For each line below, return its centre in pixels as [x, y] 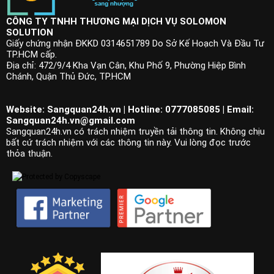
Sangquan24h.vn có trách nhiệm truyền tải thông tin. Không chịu [135, 131]
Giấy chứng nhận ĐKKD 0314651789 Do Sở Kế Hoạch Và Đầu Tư [135, 43]
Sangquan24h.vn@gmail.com [71, 120]
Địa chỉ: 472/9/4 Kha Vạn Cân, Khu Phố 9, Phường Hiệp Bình [126, 65]
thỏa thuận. [29, 154]
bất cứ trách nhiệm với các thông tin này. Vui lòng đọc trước [128, 143]
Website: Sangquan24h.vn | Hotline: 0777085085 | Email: [130, 109]
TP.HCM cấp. [31, 54]
